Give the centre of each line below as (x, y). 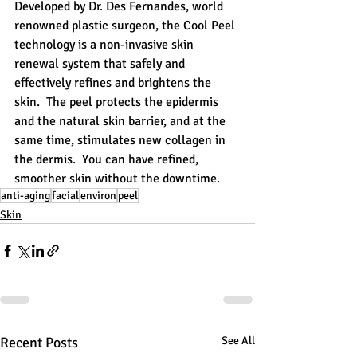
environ (98, 196)
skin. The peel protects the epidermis (118, 102)
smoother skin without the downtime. (117, 179)
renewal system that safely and (101, 64)
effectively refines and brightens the (114, 83)
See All (238, 341)
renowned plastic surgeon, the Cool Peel (126, 26)
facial (65, 196)
